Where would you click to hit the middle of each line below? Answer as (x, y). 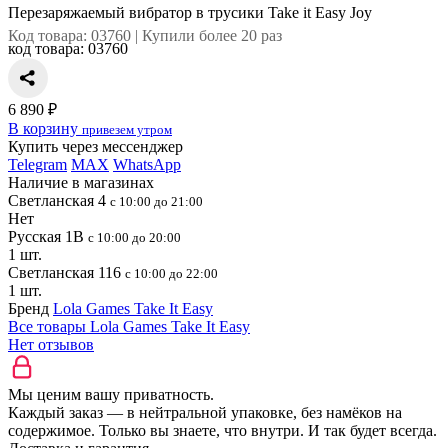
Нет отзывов (51, 344)
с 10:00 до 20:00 (134, 237)
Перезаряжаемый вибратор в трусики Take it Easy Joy (190, 12)
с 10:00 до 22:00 (171, 273)
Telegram (37, 164)
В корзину (45, 128)
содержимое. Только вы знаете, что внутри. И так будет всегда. (222, 430)
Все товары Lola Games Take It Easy (129, 326)
